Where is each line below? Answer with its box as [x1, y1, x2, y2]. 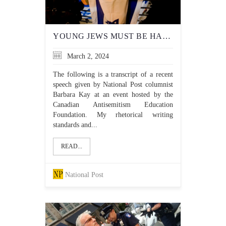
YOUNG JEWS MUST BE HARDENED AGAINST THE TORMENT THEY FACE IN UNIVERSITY [162, 32, 171, 40]
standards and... [53, 121, 97, 129]
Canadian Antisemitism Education [53, 101, 173, 108]
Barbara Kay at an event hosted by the [53, 91, 173, 98]
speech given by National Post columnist [53, 81, 173, 88]
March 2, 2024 [65, 52, 109, 60]
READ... [61, 143, 82, 150]
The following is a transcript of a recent [53, 71, 173, 78]
